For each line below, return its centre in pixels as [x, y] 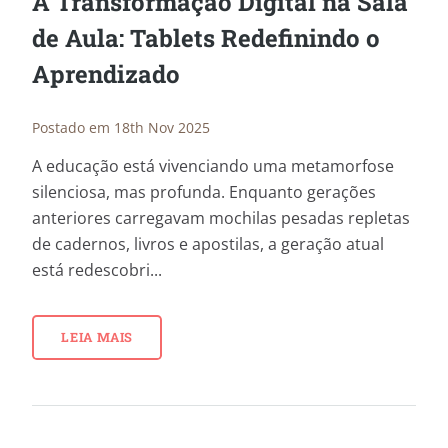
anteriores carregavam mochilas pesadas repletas [221, 218]
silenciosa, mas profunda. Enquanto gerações [204, 192]
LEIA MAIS [97, 337]
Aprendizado [106, 73]
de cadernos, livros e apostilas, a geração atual [208, 244]
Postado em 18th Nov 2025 [121, 127]
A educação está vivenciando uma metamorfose [213, 166]
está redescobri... [97, 270]
